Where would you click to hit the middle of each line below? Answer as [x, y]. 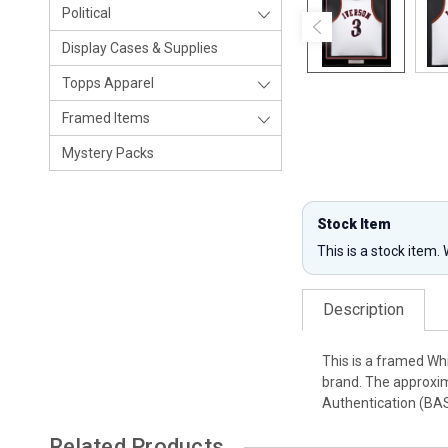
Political [86, 13]
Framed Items [106, 118]
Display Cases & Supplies [140, 48]
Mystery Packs [108, 153]
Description [364, 309]
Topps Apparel [108, 83]
